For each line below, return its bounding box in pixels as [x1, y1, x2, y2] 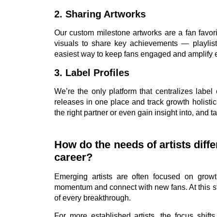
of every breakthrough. [54, 194, 131, 202]
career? [54, 151, 93, 164]
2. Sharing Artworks [54, 9, 146, 20]
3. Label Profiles [54, 67, 129, 78]
